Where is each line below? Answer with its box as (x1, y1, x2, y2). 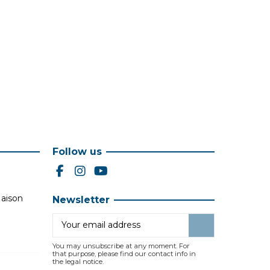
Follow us (52, 146, 102, 158)
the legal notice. (52, 257, 104, 266)
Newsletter (52, 194, 110, 206)
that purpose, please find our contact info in (52, 249, 196, 258)
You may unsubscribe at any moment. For (52, 241, 190, 250)
